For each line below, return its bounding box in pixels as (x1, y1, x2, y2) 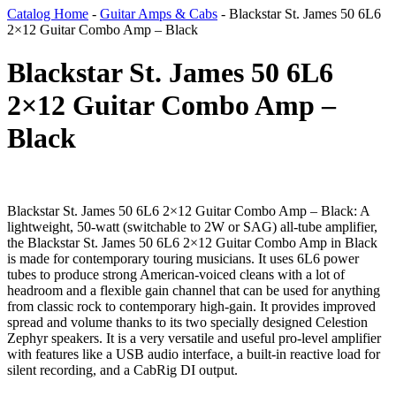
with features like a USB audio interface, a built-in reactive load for (7, 346, 380, 362)
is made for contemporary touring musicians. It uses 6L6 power (7, 251, 359, 267)
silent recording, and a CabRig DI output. (7, 362, 238, 378)
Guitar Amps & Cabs (100, 5, 217, 21)
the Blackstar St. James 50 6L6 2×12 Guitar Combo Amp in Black (7, 235, 377, 251)
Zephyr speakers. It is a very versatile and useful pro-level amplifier (7, 331, 381, 346)
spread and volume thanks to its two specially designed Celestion (7, 315, 368, 331)
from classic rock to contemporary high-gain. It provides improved (7, 299, 376, 315)
